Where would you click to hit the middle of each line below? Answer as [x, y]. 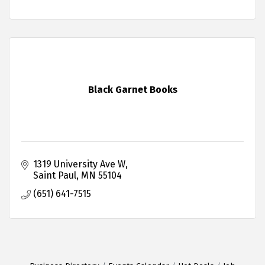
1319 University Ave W [79, 164]
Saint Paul [55, 175]
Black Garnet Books [132, 89]
